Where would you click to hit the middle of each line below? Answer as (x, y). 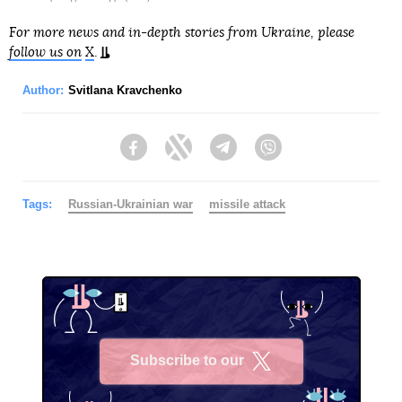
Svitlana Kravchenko (125, 90)
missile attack (247, 204)
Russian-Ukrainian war (131, 204)
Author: (43, 90)
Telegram (263, 156)
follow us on (45, 52)
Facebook (175, 156)
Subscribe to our (187, 361)
